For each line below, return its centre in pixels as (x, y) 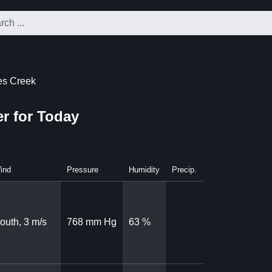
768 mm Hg (92, 222)
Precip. (185, 169)
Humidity (144, 169)
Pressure (83, 169)
